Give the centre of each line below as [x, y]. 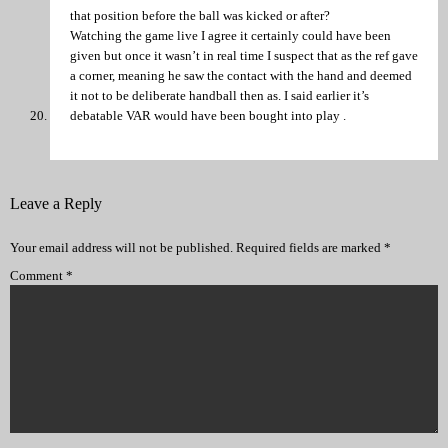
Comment [38, 276]
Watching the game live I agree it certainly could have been [230, 36]
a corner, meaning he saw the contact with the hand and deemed [241, 76]
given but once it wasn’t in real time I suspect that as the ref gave [244, 56]
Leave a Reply [56, 204]
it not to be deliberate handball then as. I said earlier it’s [219, 96]
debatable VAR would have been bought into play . [208, 116]
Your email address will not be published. [121, 248]
